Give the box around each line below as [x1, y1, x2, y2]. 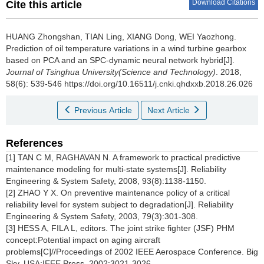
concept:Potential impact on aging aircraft [6, 235, 160, 245]
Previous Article [74, 105, 132, 115]
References [6, 137, 63, 150]
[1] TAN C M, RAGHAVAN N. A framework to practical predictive [6, 153, 240, 163]
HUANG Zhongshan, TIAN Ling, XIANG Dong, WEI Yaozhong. [6, 32, 236, 42]
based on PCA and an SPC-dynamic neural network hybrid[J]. [6, 55, 235, 65]
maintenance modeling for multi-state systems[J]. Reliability [6, 164, 226, 174]
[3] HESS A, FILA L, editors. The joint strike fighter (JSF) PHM [6, 223, 235, 233]
